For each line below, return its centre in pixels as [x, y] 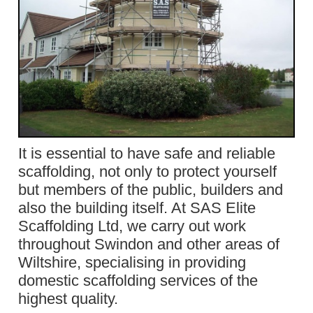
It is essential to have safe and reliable [147, 154]
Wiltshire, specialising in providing [132, 263]
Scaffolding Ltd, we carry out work [132, 226]
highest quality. [68, 299]
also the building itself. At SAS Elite [137, 208]
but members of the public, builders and [151, 190]
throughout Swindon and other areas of [149, 245]
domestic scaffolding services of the [138, 281]
